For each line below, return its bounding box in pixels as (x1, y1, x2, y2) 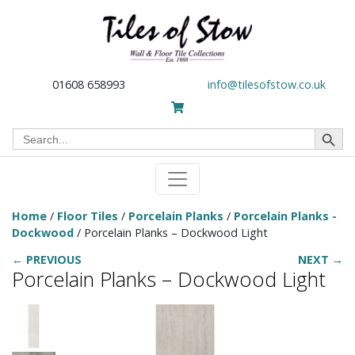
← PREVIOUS (12, 252, 82, 268)
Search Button (313, 120, 351, 135)
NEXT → (298, 252, 343, 268)
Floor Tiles (57, 208, 118, 223)
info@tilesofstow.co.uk (207, 77, 326, 92)
